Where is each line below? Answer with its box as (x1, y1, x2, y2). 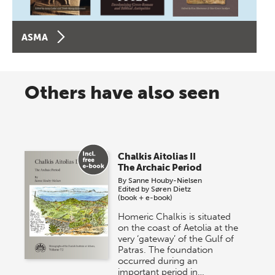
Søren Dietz (151, 184, 192, 193)
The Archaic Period (118, 161, 203, 173)
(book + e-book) (118, 193, 173, 202)
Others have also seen (25, 81, 220, 104)
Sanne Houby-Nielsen (128, 176, 203, 185)
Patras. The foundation (118, 244, 214, 255)
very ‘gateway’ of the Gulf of (118, 233, 234, 244)
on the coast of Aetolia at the (118, 222, 239, 233)
